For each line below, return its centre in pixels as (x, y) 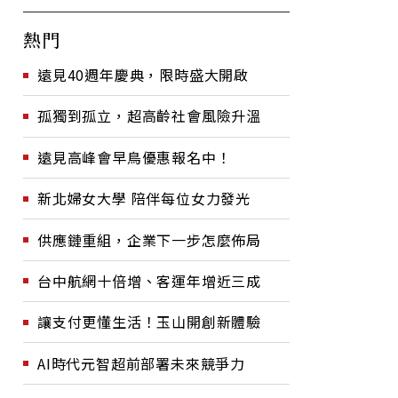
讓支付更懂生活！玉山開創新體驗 (149, 322)
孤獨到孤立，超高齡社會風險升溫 (149, 116)
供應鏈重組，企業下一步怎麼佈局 (149, 239)
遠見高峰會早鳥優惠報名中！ (135, 157)
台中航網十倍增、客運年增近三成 (149, 280)
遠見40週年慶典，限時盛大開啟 (143, 75)
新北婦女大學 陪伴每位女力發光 (144, 199)
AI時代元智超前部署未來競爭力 (141, 363)
